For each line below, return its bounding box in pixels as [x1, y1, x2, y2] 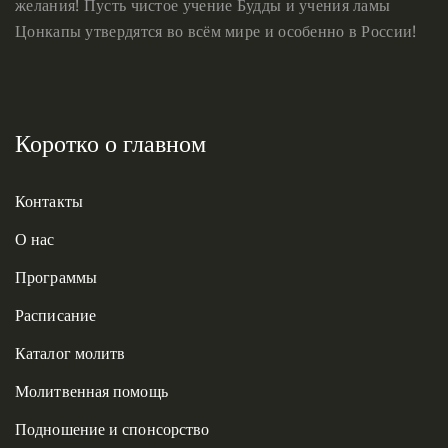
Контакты [15, 190, 83, 213]
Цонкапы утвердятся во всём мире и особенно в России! [15, 20, 417, 43]
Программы [15, 266, 97, 289]
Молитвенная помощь [15, 380, 168, 403]
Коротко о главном [15, 127, 206, 160]
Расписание [15, 304, 96, 327]
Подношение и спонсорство [15, 418, 210, 441]
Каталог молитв [15, 342, 126, 365]
